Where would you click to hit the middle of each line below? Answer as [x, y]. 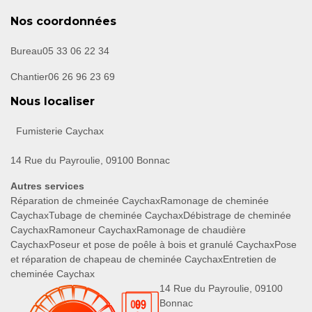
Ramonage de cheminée [214, 201]
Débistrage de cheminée [237, 216]
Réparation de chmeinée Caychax [85, 201]
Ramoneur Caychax [93, 230]
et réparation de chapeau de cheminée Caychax [117, 259]
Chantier [29, 77]
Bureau [26, 51]
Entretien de [250, 259]
